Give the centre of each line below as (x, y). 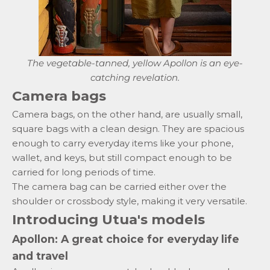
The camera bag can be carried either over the (119, 187)
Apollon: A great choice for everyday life (126, 239)
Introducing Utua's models (108, 220)
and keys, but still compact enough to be (137, 158)
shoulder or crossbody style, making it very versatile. (130, 201)
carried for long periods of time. (84, 172)
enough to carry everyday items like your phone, (123, 143)
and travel (40, 256)
